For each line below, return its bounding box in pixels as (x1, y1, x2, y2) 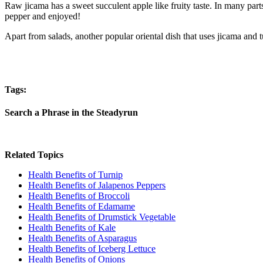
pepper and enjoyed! (5, 11, 80, 21)
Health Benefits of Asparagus (28, 233, 137, 244)
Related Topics (5, 150, 63, 160)
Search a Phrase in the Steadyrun (5, 107, 138, 118)
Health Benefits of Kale (28, 222, 116, 233)
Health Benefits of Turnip (28, 170, 123, 180)
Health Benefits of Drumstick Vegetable (28, 212, 176, 222)
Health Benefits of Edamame (28, 201, 135, 212)
